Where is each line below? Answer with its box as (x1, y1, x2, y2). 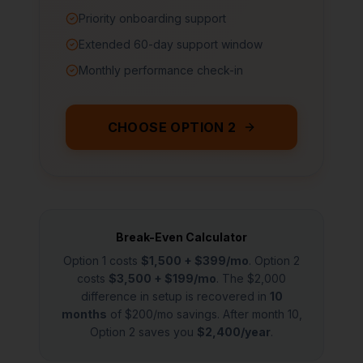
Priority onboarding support (79, 11, 226, 25)
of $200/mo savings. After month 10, (106, 307, 302, 321)
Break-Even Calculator (116, 230, 247, 244)
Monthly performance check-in (79, 63, 243, 77)
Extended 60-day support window (79, 37, 263, 51)
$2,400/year (197, 325, 271, 339)
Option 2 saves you (90, 325, 197, 339)
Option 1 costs (63, 254, 141, 267)
